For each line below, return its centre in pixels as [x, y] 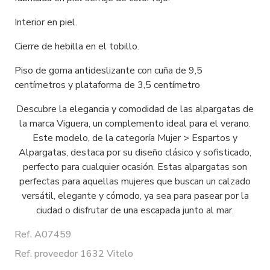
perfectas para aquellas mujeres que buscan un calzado [135, 182]
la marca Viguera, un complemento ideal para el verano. [135, 124]
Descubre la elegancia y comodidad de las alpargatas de [135, 109]
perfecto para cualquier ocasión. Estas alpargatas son [135, 167]
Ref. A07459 [43, 235]
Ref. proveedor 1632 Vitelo [74, 254]
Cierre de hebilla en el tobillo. [77, 47]
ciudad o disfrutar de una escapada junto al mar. [135, 211]
